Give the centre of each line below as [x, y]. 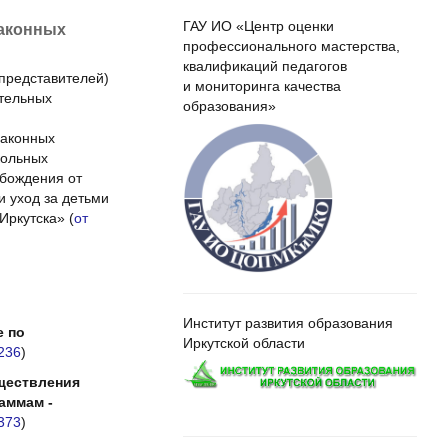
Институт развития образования [287, 323]
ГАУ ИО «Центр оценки [258, 26]
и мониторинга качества [261, 86]
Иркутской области [243, 343]
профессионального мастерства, [291, 46]
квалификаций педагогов [264, 66]
